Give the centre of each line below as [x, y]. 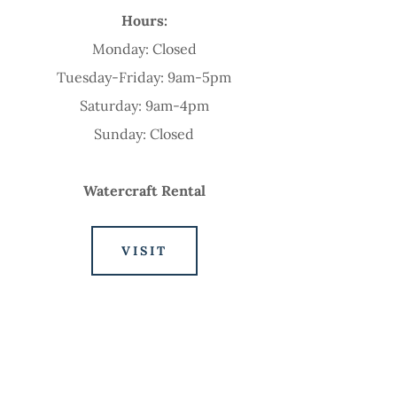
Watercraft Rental [144, 191]
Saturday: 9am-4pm [144, 106]
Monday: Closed [144, 49]
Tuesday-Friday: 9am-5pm [144, 78]
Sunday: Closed [144, 134]
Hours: [144, 21]
